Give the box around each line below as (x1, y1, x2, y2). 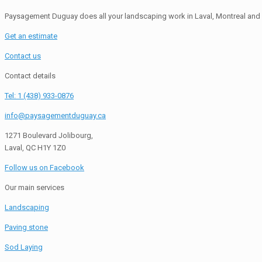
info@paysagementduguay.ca (5, 111, 106, 120)
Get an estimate (5, 31, 57, 40)
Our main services (5, 182, 64, 192)
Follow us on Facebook (5, 163, 84, 172)
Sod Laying (5, 242, 43, 251)
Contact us (5, 51, 41, 60)
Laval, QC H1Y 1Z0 (5, 143, 65, 152)
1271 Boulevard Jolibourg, (5, 130, 93, 140)
